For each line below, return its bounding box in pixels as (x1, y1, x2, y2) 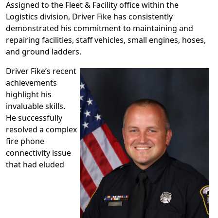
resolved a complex (6, 124, 77, 135)
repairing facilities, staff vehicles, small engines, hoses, (6, 35, 206, 46)
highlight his (6, 89, 52, 100)
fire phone (6, 136, 44, 147)
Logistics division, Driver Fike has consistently (6, 11, 173, 22)
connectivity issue (6, 147, 71, 159)
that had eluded (6, 159, 64, 170)
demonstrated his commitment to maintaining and (6, 23, 193, 34)
